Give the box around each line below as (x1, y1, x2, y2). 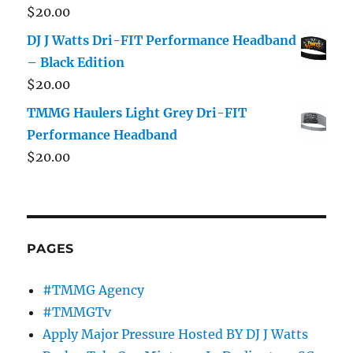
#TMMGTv (43, 304, 112, 321)
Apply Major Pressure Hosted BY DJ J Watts (43, 326, 309, 343)
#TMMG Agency (43, 282, 145, 299)
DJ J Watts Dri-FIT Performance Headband (27, 32, 297, 49)
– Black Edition (27, 54, 125, 71)
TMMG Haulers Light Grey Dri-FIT (27, 105, 247, 121)
